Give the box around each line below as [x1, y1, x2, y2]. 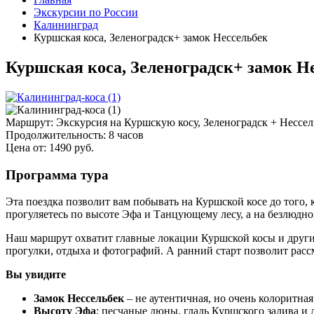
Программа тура [6, 167, 109, 182]
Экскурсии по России [34, 6, 138, 18]
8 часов [109, 128, 144, 141]
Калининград [34, 19, 98, 31]
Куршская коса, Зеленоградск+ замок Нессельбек [34, 32, 268, 43]
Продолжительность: [6, 128, 106, 141]
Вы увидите [6, 268, 66, 281]
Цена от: [6, 141, 46, 153]
